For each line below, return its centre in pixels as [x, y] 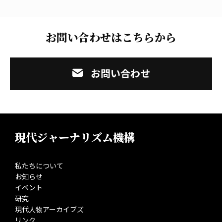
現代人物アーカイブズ [49, 209]
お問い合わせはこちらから [111, 37]
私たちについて [39, 166]
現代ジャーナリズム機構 [75, 137]
